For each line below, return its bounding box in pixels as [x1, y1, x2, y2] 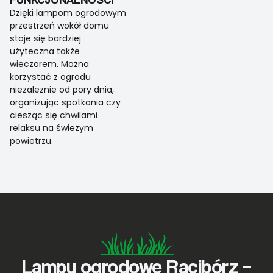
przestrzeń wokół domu [10, 19, 109, 32]
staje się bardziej [10, 32, 81, 45]
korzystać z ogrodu [10, 71, 91, 83]
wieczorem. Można [10, 58, 89, 71]
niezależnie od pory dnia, [10, 83, 114, 96]
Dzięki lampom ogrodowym [10, 7, 126, 19]
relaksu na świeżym [10, 122, 93, 135]
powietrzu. [10, 135, 53, 147]
